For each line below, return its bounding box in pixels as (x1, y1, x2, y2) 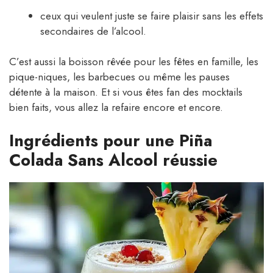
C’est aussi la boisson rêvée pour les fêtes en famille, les (9, 54, 258, 69)
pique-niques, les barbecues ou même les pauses (9, 69, 230, 85)
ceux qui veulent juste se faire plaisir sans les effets (40, 8, 263, 23)
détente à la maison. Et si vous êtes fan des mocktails (9, 85, 243, 100)
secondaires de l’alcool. (40, 23, 146, 38)
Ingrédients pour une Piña (9, 128, 212, 152)
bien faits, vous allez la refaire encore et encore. (9, 100, 223, 115)
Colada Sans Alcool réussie (9, 147, 218, 172)
